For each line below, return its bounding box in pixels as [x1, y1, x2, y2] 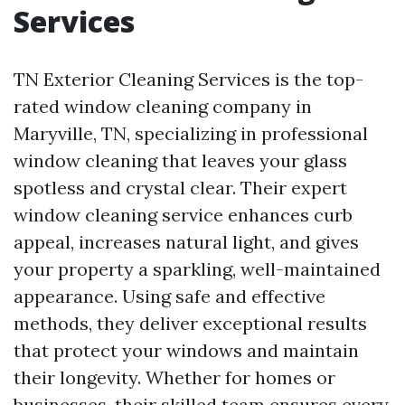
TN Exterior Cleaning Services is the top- [14, 68, 363, 90]
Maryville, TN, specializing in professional [14, 122, 368, 145]
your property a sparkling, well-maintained [14, 258, 381, 280]
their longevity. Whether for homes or [14, 366, 335, 389]
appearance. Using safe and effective [14, 285, 325, 307]
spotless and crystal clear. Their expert [14, 176, 347, 199]
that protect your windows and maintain [14, 339, 359, 362]
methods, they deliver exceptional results [14, 312, 367, 334]
